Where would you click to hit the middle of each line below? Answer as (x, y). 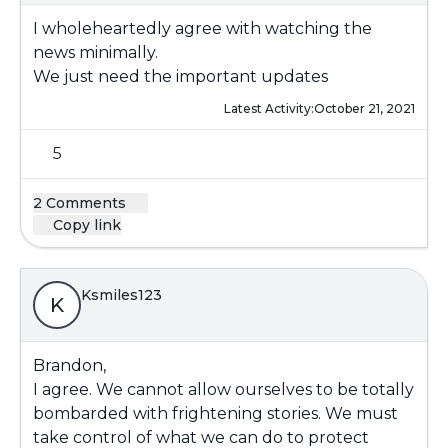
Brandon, (69, 365)
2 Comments (81, 203)
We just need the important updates (180, 76)
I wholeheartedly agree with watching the (202, 28)
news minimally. (95, 52)
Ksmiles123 (121, 295)
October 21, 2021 (364, 108)
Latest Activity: (269, 108)
